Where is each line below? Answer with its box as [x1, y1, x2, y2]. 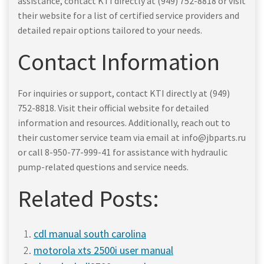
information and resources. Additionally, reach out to [18, 116, 230, 128]
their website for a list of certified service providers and [18, 9, 239, 21]
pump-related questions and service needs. [18, 160, 189, 173]
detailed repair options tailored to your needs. [18, 24, 202, 36]
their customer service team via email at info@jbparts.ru [18, 131, 246, 143]
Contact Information [18, 46, 220, 77]
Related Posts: [18, 183, 159, 213]
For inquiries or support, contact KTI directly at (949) [18, 87, 230, 99]
